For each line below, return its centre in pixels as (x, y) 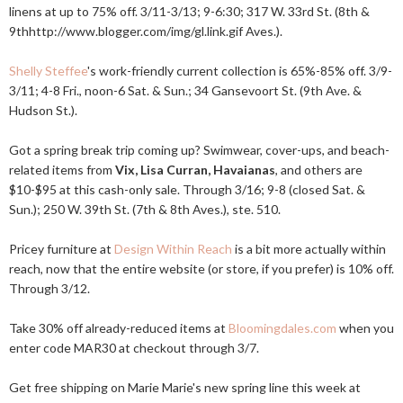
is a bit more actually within (309, 249)
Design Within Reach (173, 249)
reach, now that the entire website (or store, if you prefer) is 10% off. (201, 269)
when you (365, 328)
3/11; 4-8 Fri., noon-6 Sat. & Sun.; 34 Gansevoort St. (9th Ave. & (185, 90)
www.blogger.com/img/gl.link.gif (154, 31)
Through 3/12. (49, 288)
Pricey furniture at (62, 249)
